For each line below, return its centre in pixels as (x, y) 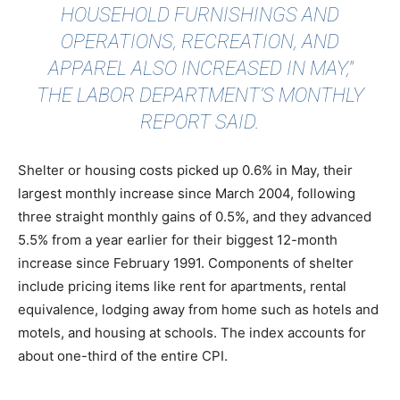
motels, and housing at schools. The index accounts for (192, 333)
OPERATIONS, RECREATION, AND (200, 42)
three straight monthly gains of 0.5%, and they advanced (195, 217)
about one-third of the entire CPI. (123, 356)
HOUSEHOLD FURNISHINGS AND (200, 15)
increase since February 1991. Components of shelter (186, 263)
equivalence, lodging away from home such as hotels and (198, 310)
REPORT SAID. (200, 122)
